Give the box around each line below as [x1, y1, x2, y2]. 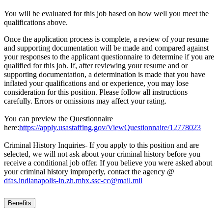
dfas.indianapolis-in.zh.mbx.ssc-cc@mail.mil [4, 176, 142, 185]
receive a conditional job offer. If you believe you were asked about [4, 159, 212, 167]
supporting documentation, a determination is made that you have [4, 70, 205, 79]
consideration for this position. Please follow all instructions [4, 88, 188, 97]
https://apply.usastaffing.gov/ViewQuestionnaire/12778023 [19, 123, 201, 132]
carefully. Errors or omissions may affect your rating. [4, 97, 166, 106]
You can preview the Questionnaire [4, 114, 113, 123]
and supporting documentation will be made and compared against [4, 44, 209, 53]
